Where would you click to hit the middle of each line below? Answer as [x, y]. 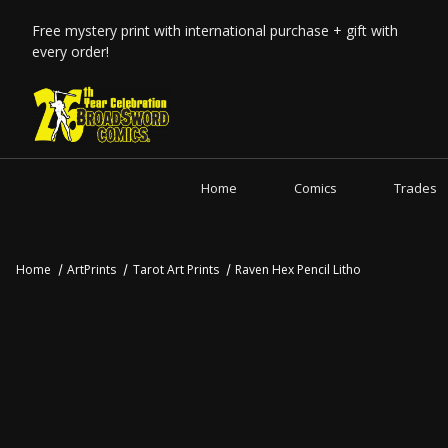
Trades [416, 187]
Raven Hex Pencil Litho [298, 270]
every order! [70, 51]
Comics [315, 187]
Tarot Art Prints [175, 270]
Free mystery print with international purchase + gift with [215, 30]
